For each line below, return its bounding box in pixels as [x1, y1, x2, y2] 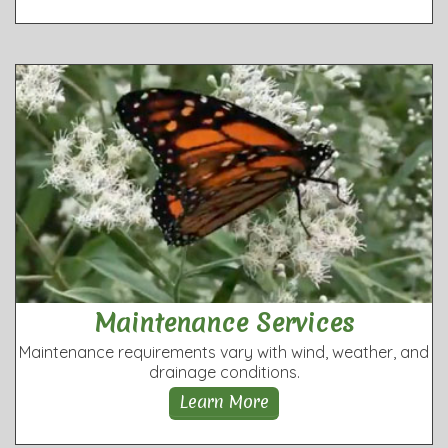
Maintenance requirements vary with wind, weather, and [19, 341, 429, 362]
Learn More [179, 389, 269, 413]
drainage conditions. [148, 361, 300, 382]
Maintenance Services [94, 305, 354, 340]
